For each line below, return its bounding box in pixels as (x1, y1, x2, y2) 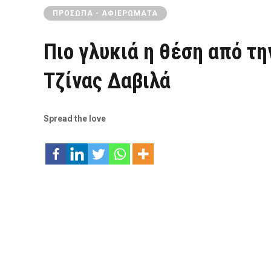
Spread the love (44, 114, 106, 123)
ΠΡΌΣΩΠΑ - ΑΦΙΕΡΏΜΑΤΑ (53, 9, 158, 18)
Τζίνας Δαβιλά (44, 68, 171, 94)
